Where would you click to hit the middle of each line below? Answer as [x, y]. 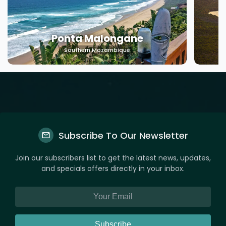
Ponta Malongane [97, 39]
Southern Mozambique [97, 50]
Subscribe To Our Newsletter [123, 135]
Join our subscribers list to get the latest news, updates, [113, 158]
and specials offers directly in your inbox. [113, 169]
